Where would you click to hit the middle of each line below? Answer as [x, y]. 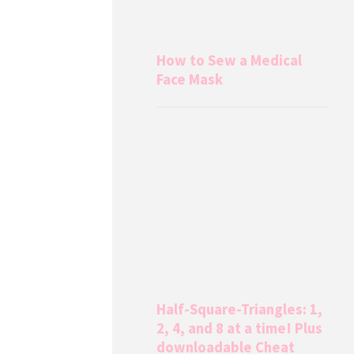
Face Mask [190, 79]
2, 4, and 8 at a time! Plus [240, 329]
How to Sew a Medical [230, 60]
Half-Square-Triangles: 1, [240, 310]
